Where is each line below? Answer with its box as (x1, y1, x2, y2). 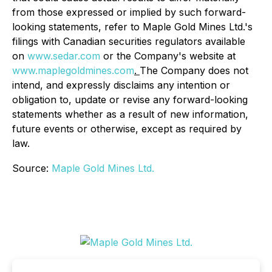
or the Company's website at (100, 50, 236, 63)
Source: (12, 162, 52, 175)
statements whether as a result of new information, (12, 108, 248, 121)
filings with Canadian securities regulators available (12, 35, 245, 48)
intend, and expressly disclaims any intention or (12, 79, 230, 92)
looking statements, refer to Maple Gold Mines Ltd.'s (12, 21, 253, 33)
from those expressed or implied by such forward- (12, 6, 246, 19)
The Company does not (140, 64, 248, 77)
